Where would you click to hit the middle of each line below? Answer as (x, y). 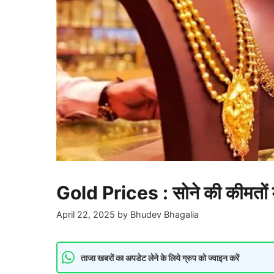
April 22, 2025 (86, 215)
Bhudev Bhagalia (165, 215)
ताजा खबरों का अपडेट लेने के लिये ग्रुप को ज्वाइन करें (160, 257)
